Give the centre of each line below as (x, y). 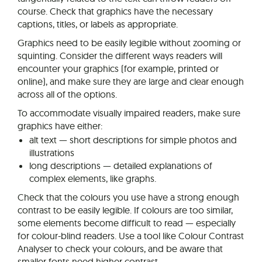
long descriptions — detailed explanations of (121, 165)
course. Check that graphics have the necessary (115, 11)
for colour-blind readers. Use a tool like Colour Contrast (131, 235)
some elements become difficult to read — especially (127, 223)
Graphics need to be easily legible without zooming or (129, 42)
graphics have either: (60, 125)
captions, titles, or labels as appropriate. (98, 24)
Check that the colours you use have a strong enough (128, 197)
